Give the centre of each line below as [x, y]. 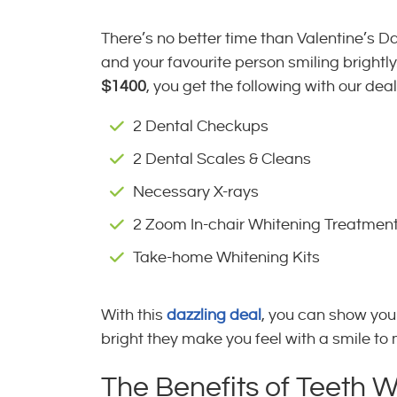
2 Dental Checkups [201, 126]
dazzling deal [214, 315]
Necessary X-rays [196, 192]
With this [134, 315]
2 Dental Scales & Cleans [222, 159]
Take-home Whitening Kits [226, 257]
